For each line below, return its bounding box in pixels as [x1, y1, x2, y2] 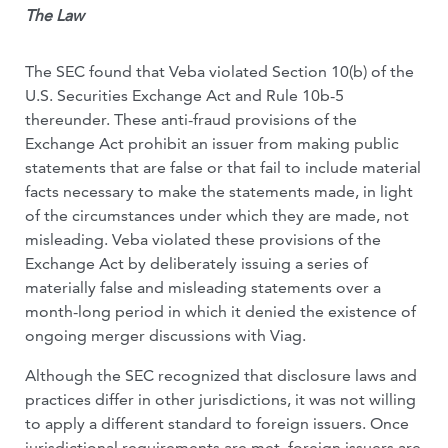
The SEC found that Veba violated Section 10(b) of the [25, 62, 414, 81]
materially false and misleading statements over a [25, 278, 381, 297]
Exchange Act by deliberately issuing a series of [25, 254, 368, 273]
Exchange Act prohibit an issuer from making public [25, 134, 399, 153]
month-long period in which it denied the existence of [25, 302, 416, 321]
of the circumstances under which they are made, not [25, 206, 409, 225]
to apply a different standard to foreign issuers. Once [25, 414, 409, 433]
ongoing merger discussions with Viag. [25, 326, 306, 345]
